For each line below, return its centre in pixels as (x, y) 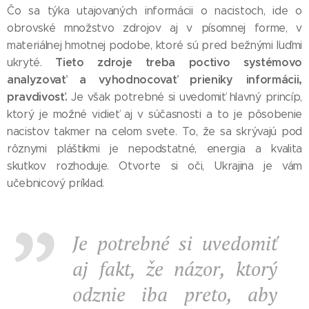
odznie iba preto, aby (175, 294)
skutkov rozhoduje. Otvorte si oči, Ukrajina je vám (154, 166)
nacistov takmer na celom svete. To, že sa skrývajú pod (154, 131)
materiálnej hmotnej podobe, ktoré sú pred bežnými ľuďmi (154, 45)
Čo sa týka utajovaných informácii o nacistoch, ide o (154, 11)
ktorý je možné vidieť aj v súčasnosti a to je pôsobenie (154, 114)
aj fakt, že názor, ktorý (175, 269)
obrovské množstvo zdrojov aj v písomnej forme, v (154, 28)
